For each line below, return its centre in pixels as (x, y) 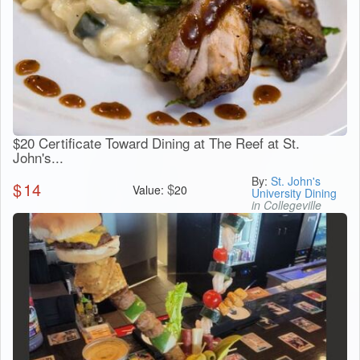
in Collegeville (287, 205)
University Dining (295, 192)
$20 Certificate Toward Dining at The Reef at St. (156, 142)
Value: (149, 189)
